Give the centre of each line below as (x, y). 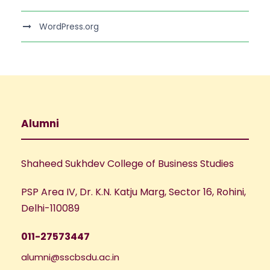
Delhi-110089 (50, 208)
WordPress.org (69, 26)
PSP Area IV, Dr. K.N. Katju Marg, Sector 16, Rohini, (133, 192)
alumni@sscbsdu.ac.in (70, 257)
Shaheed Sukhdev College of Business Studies (127, 163)
